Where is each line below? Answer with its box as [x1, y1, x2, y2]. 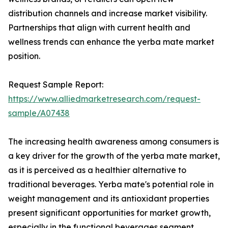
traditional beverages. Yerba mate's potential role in [8, 179, 214, 190]
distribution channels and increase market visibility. [8, 8, 207, 19]
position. [8, 51, 40, 62]
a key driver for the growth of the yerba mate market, [8, 151, 220, 161]
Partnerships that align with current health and [8, 22, 190, 33]
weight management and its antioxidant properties [8, 193, 209, 204]
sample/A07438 [8, 108, 70, 119]
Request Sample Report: [8, 79, 103, 90]
